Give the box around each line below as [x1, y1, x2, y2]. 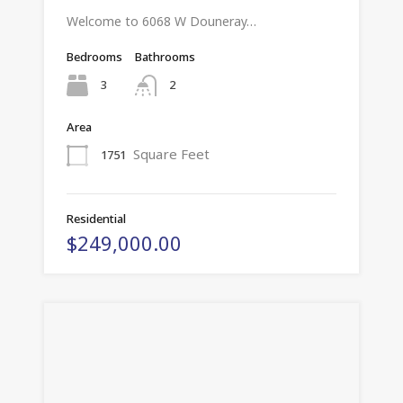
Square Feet [133, 145, 210, 164]
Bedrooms [67, 49, 122, 66]
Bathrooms [135, 49, 195, 66]
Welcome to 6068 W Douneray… [67, 13, 256, 31]
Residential [67, 210, 126, 228]
